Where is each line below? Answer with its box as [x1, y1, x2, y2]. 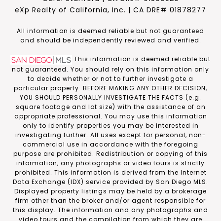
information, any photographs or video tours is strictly [16, 159, 205, 168]
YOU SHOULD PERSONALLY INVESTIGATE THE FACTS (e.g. [20, 93, 201, 102]
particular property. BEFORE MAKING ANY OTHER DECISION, [14, 84, 207, 93]
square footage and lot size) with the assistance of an [15, 103, 206, 111]
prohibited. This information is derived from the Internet [14, 168, 207, 177]
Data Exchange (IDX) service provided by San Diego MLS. [13, 178, 208, 186]
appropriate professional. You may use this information [14, 112, 207, 121]
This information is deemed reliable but [72, 55, 211, 64]
